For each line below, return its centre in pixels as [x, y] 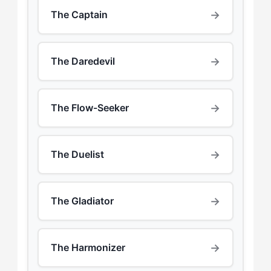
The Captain [79, 15]
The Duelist [77, 155]
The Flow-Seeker [90, 108]
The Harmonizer [88, 248]
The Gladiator [82, 201]
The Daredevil [83, 61]
